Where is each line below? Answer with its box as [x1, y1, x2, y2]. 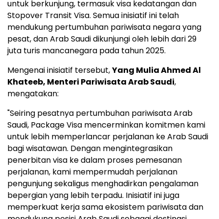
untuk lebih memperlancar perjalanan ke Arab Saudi [7, 131, 208, 142]
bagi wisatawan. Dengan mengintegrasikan [7, 143, 173, 154]
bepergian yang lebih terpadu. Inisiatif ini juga [7, 190, 179, 201]
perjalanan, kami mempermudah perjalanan [7, 166, 177, 177]
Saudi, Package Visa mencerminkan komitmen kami [7, 119, 205, 131]
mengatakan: [7, 88, 59, 99]
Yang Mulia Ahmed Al [112, 65, 201, 76]
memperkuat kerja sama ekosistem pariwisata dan [7, 201, 203, 213]
